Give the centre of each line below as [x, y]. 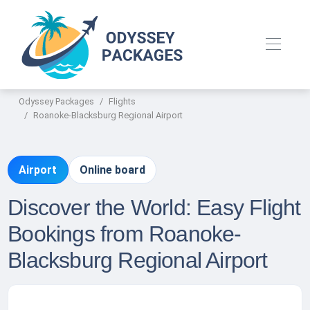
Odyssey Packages [57, 101]
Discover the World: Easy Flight [154, 208]
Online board [112, 170]
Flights [122, 101]
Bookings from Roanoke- [125, 234]
